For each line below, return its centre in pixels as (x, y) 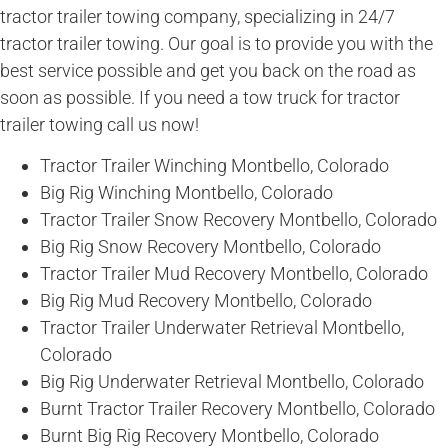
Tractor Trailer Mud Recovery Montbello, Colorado (234, 274)
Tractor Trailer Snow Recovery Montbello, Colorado (238, 220)
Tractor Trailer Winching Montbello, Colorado (214, 166)
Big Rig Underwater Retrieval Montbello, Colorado (232, 382)
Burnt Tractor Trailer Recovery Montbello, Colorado (237, 409)
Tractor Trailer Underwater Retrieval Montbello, (222, 328)
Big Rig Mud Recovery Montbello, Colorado (206, 301)
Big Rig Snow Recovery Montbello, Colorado (210, 247)
